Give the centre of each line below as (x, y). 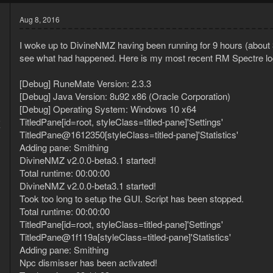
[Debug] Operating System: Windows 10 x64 (108, 109)
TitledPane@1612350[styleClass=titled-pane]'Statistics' (129, 135)
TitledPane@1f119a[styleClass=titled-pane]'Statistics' (125, 237)
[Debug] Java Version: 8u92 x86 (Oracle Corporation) (125, 96)
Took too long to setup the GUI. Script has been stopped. (132, 199)
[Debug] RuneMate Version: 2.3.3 (85, 83)
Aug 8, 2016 (40, 19)
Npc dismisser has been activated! (88, 263)
